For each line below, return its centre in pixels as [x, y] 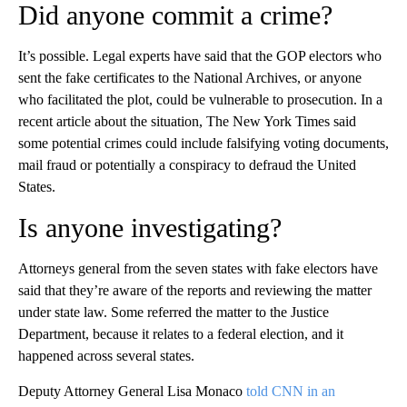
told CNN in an [291, 392]
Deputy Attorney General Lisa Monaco [132, 392]
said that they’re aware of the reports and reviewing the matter [195, 291]
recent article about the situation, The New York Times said [187, 122]
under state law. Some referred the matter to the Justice [174, 313]
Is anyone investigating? [150, 228]
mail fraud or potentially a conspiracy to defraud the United [187, 165]
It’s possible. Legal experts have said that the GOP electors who [200, 56]
